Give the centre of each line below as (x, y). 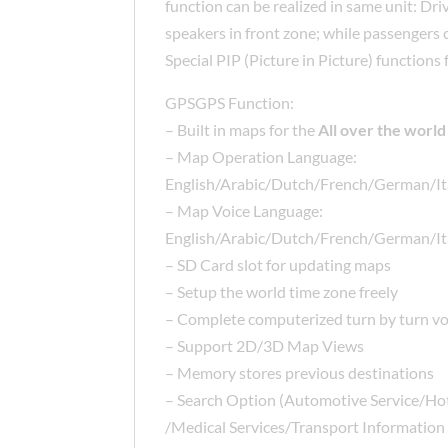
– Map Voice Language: (244, 211)
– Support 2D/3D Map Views (265, 346)
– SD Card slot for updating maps (280, 265)
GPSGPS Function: (230, 103)
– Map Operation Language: (263, 157)
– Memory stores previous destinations (300, 373)
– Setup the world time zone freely (282, 292)
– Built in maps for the (240, 130)
